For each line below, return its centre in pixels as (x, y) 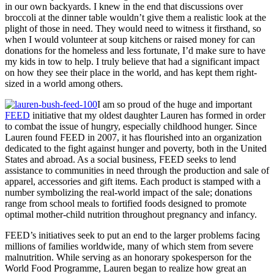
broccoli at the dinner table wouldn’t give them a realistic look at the (135, 17)
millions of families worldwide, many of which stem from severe (129, 246)
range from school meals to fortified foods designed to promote (126, 203)
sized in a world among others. (64, 83)
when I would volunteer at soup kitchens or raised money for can (130, 39)
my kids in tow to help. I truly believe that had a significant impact (132, 61)
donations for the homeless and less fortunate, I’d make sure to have (135, 50)
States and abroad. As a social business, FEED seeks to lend (120, 159)
